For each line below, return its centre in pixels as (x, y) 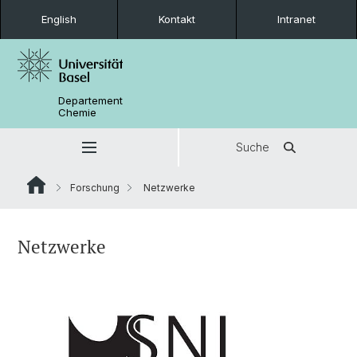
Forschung (95, 188)
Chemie (78, 112)
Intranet (296, 19)
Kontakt (177, 19)
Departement (91, 100)
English (59, 19)
